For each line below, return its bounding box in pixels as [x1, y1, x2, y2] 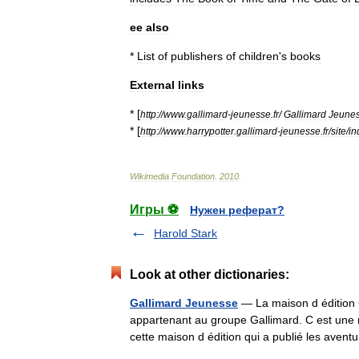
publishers [171, 50, 223, 63]
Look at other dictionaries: [130, 268, 289, 281]
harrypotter [187, 126, 234, 136]
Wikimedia [130, 171, 169, 181]
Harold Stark [154, 227, 217, 240]
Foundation [171, 171, 215, 181]
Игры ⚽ [130, 203, 179, 216]
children [239, 50, 279, 63]
